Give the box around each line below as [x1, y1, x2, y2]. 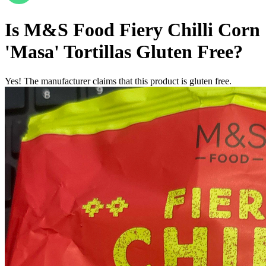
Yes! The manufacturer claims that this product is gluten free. [5, 75, 232, 86]
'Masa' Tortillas [5, 41, 131, 63]
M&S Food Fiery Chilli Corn [24, 19, 260, 41]
